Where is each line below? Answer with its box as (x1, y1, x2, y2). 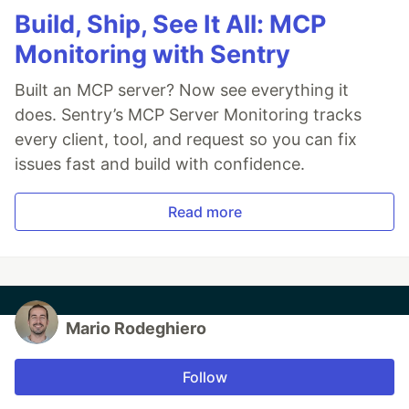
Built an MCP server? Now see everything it (15, 79, 349, 100)
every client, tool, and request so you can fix (15, 129, 357, 149)
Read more (167, 202, 242, 221)
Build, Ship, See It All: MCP (15, 8, 326, 39)
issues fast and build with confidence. (15, 153, 305, 173)
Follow (182, 367, 227, 386)
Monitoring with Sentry (15, 38, 290, 69)
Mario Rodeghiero (66, 318, 206, 338)
